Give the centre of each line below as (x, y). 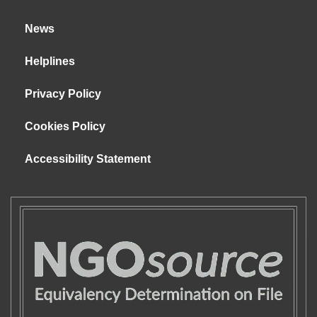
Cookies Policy (65, 126)
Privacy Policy (63, 93)
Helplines (50, 61)
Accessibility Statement (88, 158)
